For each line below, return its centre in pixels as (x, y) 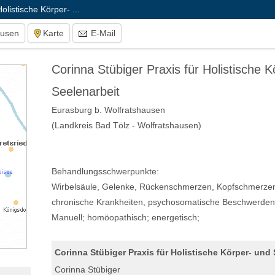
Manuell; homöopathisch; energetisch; (126, 218)
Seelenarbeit (86, 91)
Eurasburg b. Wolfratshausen (108, 110)
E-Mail (102, 33)
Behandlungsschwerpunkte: (105, 172)
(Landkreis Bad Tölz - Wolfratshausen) (126, 125)
